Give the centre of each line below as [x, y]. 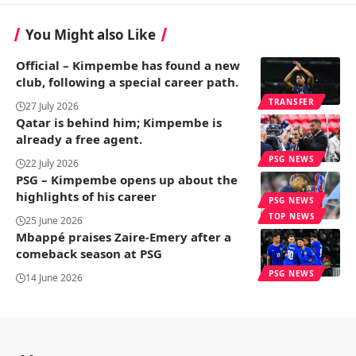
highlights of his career [86, 197]
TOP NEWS [292, 217]
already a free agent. [79, 139]
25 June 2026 [54, 221]
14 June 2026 [54, 278]
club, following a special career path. [127, 82]
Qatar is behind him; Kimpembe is [119, 123]
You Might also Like [91, 35]
